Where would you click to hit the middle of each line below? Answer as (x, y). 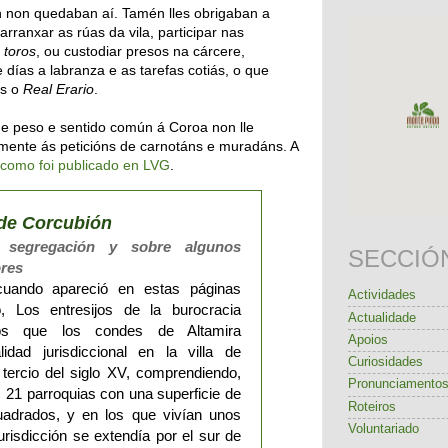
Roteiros (372, 406)
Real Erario (58, 88)
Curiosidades (385, 362)
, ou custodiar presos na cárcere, (140, 50)
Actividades (382, 295)
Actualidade (382, 317)
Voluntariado (383, 429)
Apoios (368, 339)
